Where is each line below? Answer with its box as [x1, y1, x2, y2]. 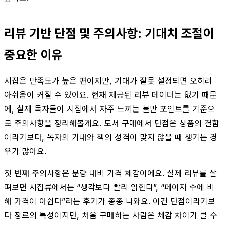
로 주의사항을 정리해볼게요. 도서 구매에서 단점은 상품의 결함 [4, 118, 219, 128]
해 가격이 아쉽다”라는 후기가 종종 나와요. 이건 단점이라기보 [4, 196, 215, 206]
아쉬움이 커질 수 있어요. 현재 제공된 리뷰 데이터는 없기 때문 [4, 89, 217, 100]
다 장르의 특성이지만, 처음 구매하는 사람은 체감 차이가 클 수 [4, 210, 217, 220]
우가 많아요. [4, 146, 46, 156]
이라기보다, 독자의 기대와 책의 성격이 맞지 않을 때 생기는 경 [4, 132, 217, 142]
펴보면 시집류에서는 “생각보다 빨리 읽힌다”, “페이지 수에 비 [4, 182, 214, 192]
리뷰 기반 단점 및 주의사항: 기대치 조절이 [4, 26, 214, 41]
